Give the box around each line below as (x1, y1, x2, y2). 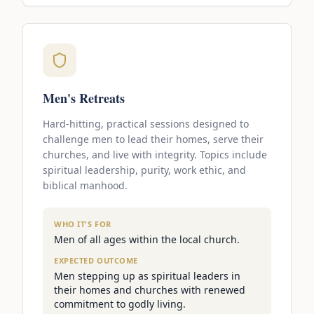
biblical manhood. (43, 179, 128, 193)
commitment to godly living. (54, 297, 186, 311)
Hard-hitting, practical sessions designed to (43, 117, 249, 131)
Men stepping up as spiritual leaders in (54, 269, 240, 283)
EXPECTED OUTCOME (54, 255, 138, 266)
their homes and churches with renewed (54, 283, 245, 297)
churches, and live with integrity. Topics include (43, 148, 267, 162)
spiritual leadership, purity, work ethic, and (43, 163, 246, 177)
